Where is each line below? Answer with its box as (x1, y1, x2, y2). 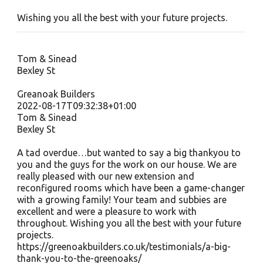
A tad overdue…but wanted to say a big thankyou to (16, 147, 241, 158)
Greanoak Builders (16, 89, 95, 99)
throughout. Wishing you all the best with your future (16, 218, 241, 228)
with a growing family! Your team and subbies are (16, 194, 227, 205)
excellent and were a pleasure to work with (16, 206, 197, 217)
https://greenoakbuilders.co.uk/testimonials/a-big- (16, 241, 231, 252)
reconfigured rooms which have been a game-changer (16, 183, 245, 193)
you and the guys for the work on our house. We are (16, 159, 237, 170)
